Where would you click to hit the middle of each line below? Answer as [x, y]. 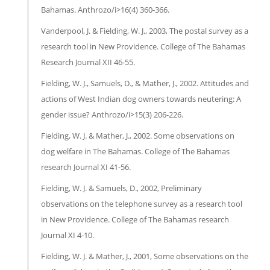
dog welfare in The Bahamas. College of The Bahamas [135, 151]
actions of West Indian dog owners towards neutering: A [141, 99]
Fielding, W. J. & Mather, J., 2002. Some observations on [138, 135]
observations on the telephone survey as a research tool [142, 203]
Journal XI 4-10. [67, 235]
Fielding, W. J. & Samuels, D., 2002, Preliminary [121, 188]
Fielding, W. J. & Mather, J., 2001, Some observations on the [145, 256]
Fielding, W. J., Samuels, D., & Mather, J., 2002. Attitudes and [145, 83]
